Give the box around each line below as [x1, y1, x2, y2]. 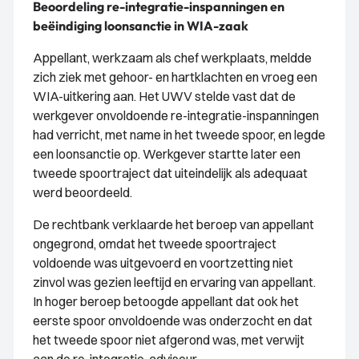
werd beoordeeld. [33, 184, 132, 200]
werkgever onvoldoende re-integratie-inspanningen [33, 107, 319, 123]
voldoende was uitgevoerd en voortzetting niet [33, 255, 293, 271]
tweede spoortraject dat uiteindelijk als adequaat [33, 165, 308, 181]
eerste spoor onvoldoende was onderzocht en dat [33, 313, 313, 329]
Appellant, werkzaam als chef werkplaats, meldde [33, 50, 312, 66]
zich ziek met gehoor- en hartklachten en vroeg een [33, 69, 317, 85]
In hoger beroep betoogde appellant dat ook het [33, 293, 299, 309]
